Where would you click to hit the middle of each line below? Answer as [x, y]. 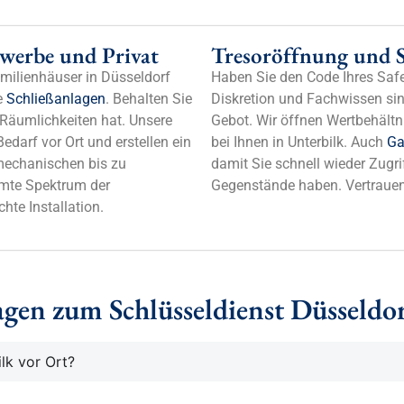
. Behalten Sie [149, 99]
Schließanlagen [56, 99]
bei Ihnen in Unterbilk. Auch [299, 142]
